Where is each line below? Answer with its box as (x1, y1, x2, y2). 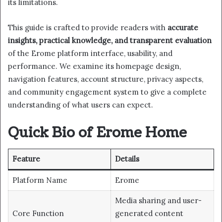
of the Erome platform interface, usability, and (8, 48, 172, 58)
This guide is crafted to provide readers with (8, 22, 167, 32)
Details (114, 154, 139, 164)
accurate (167, 22, 198, 32)
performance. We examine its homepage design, (8, 61, 181, 71)
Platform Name (12, 175, 67, 185)
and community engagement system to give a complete (8, 87, 207, 97)
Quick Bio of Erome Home (8, 123, 187, 142)
